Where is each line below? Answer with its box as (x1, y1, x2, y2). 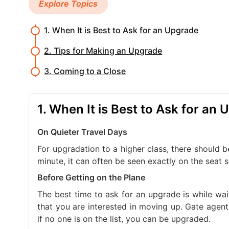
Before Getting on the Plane (37, 172, 146, 183)
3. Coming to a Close (44, 66, 126, 76)
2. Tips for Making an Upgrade (44, 45, 163, 56)
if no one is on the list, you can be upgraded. (37, 214, 211, 224)
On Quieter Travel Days (37, 126, 128, 137)
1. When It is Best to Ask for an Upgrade (44, 25, 199, 35)
